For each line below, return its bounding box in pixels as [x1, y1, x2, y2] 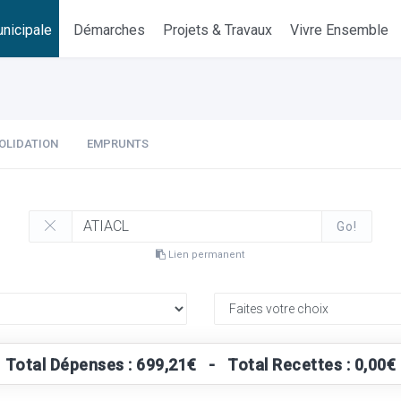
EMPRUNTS [87, 137, 149, 150]
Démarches [73, 21, 146, 38]
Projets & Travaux [163, 21, 273, 38]
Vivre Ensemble [290, 21, 389, 38]
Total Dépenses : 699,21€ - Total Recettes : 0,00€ [4, 355, 397, 374]
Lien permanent [166, 249, 245, 260]
